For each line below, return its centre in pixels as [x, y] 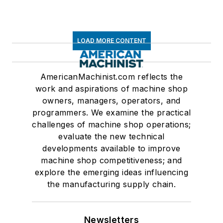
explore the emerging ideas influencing [111, 172]
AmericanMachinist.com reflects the [111, 77]
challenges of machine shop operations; [111, 125]
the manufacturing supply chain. [111, 184]
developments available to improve [111, 149]
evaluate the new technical [111, 137]
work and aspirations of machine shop [111, 89]
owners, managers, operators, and [111, 101]
